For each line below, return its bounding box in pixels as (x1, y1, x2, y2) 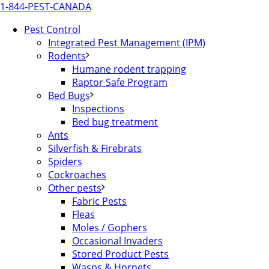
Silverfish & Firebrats (48, 142, 142, 155)
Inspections (72, 102, 124, 115)
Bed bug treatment (72, 115, 158, 128)
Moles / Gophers (72, 221, 147, 234)
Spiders (48, 155, 82, 168)
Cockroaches (48, 168, 106, 181)
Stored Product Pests (72, 247, 169, 261)
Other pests (48, 181, 101, 195)
